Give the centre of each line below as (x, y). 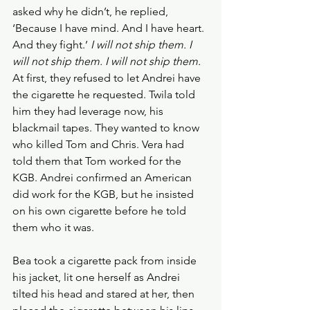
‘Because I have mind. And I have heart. (110, 28)
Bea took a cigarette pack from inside (106, 261)
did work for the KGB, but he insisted (104, 194)
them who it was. (53, 227)
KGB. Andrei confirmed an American (103, 177)
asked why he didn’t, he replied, (92, 11)
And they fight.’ (52, 45)
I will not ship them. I (143, 45)
